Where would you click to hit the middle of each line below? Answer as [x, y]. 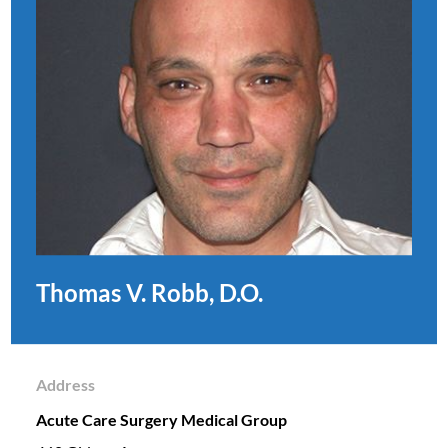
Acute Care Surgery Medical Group [161, 420]
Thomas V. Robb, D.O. [149, 293]
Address [65, 384]
